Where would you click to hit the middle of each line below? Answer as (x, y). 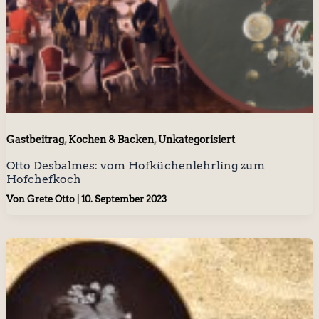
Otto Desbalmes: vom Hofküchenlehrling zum (135, 166)
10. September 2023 (124, 199)
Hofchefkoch (43, 179)
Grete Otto (52, 199)
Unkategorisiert (196, 140)
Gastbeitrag (35, 140)
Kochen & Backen (111, 140)
